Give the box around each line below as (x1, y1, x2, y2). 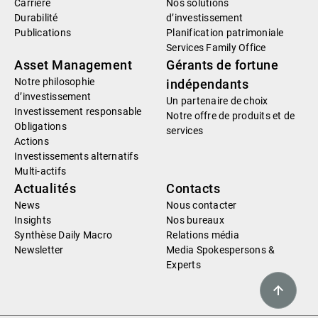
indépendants (166, 77, 248, 92)
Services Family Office (166, 42, 266, 54)
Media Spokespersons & (166, 244, 275, 256)
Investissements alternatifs (14, 150, 138, 163)
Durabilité (14, 12, 58, 24)
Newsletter (14, 244, 64, 256)
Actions (14, 136, 49, 148)
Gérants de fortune (166, 57, 278, 73)
